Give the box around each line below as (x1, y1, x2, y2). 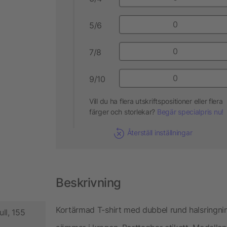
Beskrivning (56, 175, 121, 191)
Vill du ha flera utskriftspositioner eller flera (89, 96, 223, 105)
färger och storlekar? (89, 107, 157, 116)
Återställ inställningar (127, 128, 193, 137)
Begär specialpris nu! (157, 107, 223, 116)
